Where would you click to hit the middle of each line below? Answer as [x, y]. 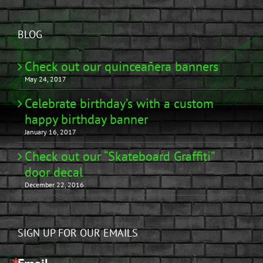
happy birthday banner [86, 119]
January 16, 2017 [50, 132]
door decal [54, 172]
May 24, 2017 [45, 79]
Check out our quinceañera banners [122, 67]
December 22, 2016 [54, 185]
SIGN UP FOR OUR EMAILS [78, 233]
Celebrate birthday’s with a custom [119, 104]
